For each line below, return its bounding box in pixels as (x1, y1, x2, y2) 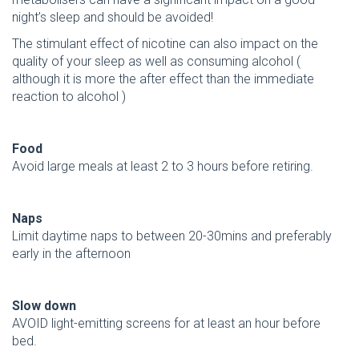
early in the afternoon (12, 245, 131, 261)
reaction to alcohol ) (12, 88, 126, 104)
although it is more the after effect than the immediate (12, 71, 314, 87)
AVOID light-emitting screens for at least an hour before (12, 315, 321, 331)
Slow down (12, 297, 76, 313)
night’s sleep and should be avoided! (12, 10, 213, 26)
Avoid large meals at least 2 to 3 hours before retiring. (12, 158, 313, 174)
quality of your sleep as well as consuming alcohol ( (12, 53, 301, 69)
